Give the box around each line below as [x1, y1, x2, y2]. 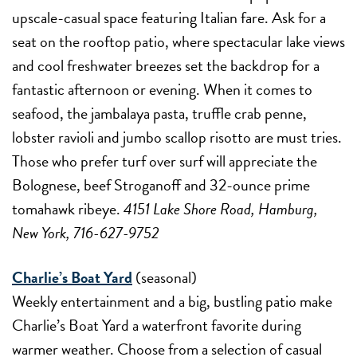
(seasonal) [132, 265, 197, 289]
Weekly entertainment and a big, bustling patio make [12, 288, 332, 313]
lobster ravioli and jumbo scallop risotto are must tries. [12, 124, 342, 149]
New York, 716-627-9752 [12, 220, 159, 245]
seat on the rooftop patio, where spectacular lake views [12, 29, 345, 53]
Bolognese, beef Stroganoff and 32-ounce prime [12, 172, 310, 197]
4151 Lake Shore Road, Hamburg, [124, 196, 318, 221]
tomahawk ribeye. [12, 196, 124, 221]
